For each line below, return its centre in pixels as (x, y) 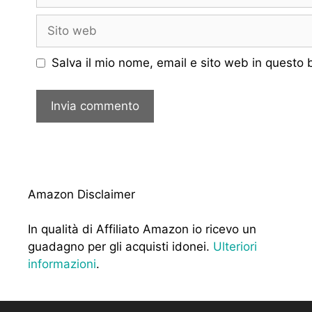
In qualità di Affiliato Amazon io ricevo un (142, 229)
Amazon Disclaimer (81, 194)
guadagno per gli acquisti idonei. (120, 247)
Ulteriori (235, 247)
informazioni (62, 264)
